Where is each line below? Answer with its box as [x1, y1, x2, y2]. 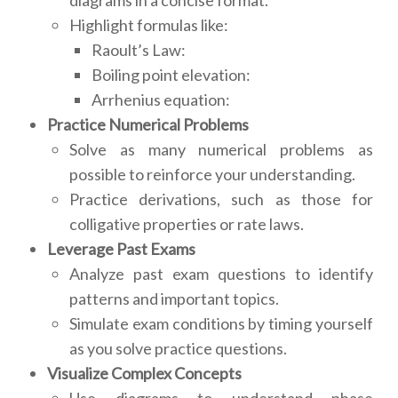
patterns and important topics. [69, 289, 279, 309]
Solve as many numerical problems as [69, 139, 373, 160]
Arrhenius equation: [92, 90, 230, 110]
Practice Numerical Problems [47, 115, 249, 135]
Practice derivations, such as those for [69, 189, 373, 210]
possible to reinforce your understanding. [69, 164, 355, 185]
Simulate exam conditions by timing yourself [69, 314, 373, 334]
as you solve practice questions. [69, 338, 287, 359]
